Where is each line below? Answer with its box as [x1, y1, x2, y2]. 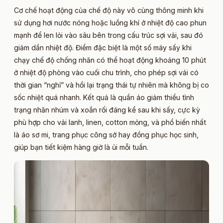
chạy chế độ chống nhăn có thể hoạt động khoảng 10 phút [14, 55, 206, 64]
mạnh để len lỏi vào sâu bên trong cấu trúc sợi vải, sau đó [14, 30, 203, 39]
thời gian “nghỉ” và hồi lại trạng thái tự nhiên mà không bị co [14, 80, 209, 89]
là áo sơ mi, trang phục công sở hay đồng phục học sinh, [14, 130, 199, 139]
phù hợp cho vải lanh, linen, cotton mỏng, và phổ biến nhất [14, 117, 206, 126]
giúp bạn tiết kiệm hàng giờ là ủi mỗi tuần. [14, 142, 148, 151]
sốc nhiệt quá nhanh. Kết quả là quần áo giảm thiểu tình [14, 93, 194, 102]
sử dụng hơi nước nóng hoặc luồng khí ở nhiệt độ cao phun [14, 18, 207, 27]
